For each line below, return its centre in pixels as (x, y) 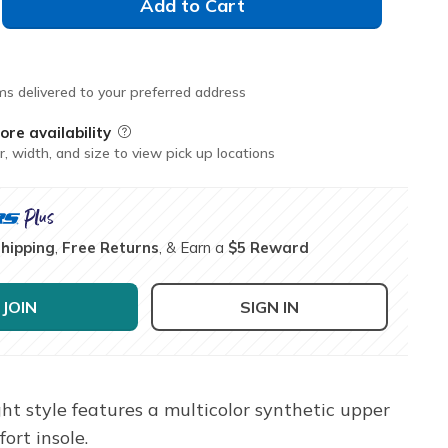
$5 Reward (269, 247)
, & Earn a (194, 247)
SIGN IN (270, 306)
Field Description (173, 132)
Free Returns (111, 247)
